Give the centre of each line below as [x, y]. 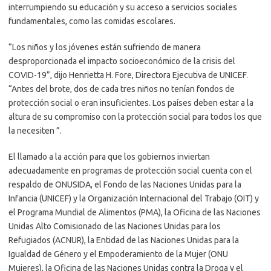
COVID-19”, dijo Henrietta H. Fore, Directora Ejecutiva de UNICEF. [128, 75]
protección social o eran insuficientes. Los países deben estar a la [131, 103]
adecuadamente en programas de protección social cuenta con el [130, 170]
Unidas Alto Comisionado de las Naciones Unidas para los [115, 226]
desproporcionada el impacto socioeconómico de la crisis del [122, 61]
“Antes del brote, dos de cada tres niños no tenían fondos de [122, 89]
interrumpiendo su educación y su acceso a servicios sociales [123, 7]
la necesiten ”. [35, 130]
